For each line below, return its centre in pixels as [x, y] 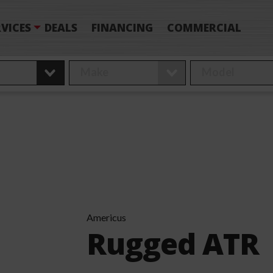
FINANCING [122, 28]
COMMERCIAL [204, 28]
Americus [106, 217]
